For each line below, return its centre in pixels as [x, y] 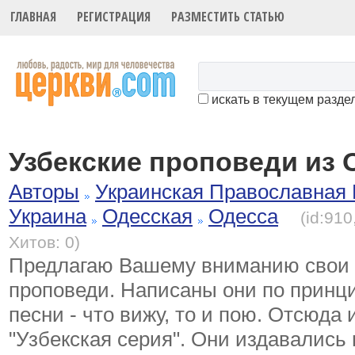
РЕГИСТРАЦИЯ [114, 17]
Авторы [44, 192]
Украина [48, 217]
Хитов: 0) [44, 242]
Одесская [147, 217]
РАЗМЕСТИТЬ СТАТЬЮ [228, 17]
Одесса [243, 217]
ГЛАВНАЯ [34, 17]
